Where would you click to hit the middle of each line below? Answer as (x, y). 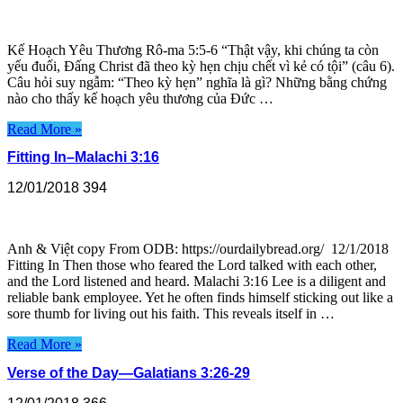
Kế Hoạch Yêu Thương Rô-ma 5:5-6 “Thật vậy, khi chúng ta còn (193, 50)
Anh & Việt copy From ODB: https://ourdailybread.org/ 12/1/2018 (198, 249)
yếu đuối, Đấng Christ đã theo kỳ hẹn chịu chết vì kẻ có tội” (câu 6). (201, 67)
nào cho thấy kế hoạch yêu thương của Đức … (140, 99)
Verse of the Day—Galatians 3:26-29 (129, 372)
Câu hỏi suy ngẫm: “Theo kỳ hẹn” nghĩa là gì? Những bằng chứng (197, 83)
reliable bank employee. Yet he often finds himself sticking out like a (200, 298)
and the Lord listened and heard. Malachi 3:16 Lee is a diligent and (197, 282)
